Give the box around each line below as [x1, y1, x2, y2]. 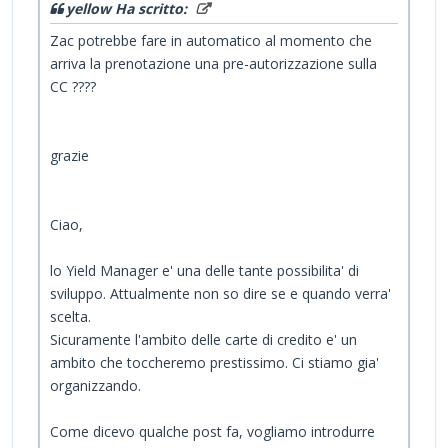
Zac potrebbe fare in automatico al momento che [50, 30, 372, 50]
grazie [50, 145, 93, 165]
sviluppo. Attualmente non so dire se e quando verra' [50, 283, 391, 303]
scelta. [50, 306, 91, 326]
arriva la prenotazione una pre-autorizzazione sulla [50, 53, 377, 73]
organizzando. [50, 375, 141, 395]
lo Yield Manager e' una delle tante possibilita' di [50, 260, 359, 280]
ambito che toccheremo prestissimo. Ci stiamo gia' [50, 352, 379, 372]
